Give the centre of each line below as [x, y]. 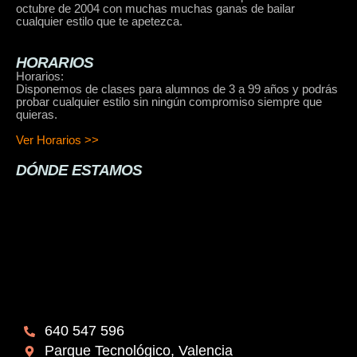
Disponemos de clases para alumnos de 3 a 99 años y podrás [177, 89]
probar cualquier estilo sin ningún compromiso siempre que [169, 102]
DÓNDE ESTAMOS [79, 171]
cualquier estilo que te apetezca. [101, 21]
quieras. [38, 115]
